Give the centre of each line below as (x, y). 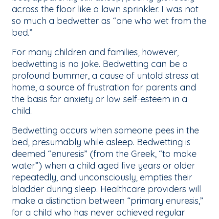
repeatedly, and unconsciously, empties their (102, 177)
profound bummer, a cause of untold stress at (105, 76)
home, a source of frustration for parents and (104, 88)
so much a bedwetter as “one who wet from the (109, 21)
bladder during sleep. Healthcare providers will (106, 189)
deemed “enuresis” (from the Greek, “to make (104, 154)
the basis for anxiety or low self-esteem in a (99, 99)
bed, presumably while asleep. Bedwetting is (101, 142)
